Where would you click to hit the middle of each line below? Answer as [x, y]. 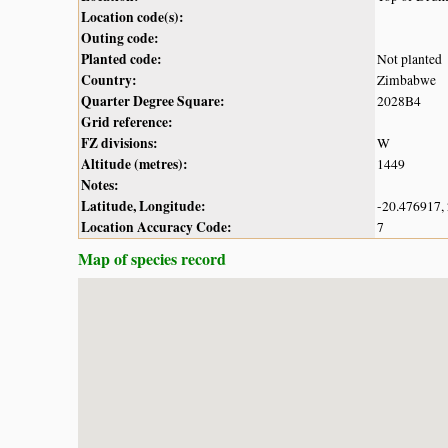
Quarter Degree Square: [153, 100]
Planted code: [121, 58]
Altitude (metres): [134, 163]
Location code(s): [132, 16]
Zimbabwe [406, 79]
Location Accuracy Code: [156, 226]
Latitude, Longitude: [143, 205]
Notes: [100, 184]
